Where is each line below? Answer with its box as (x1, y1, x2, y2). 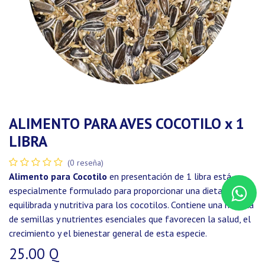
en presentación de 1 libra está (107, 170, 231, 182)
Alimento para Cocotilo (9, 170, 107, 182)
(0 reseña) (67, 157, 104, 168)
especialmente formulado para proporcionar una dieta (9, 185, 222, 196)
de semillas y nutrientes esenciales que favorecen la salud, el (9, 213, 251, 225)
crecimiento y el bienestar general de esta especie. (9, 227, 207, 239)
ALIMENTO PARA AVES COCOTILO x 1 (9, 114, 244, 133)
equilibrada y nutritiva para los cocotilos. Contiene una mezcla (9, 199, 254, 211)
